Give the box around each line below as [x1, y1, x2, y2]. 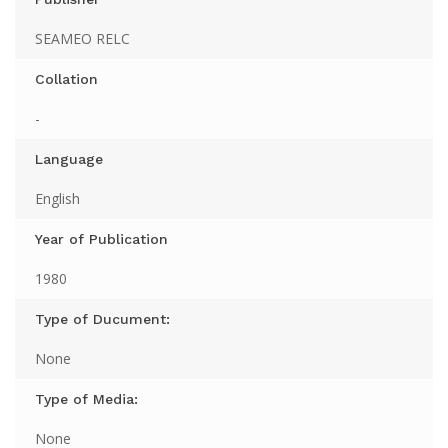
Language [35, 151, 103, 168]
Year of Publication [35, 231, 168, 248]
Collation [35, 71, 98, 88]
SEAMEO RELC [35, 29, 130, 49]
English [35, 189, 80, 209]
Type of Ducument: [35, 311, 170, 328]
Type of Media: [35, 391, 138, 408]
